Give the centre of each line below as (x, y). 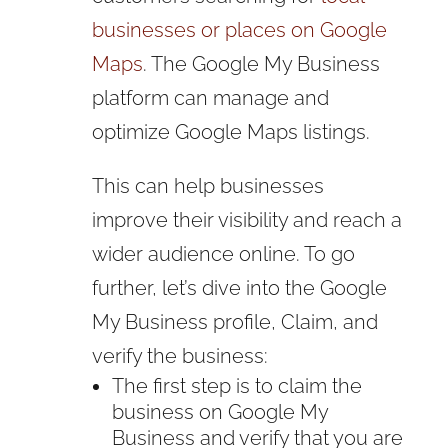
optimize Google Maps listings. (230, 131)
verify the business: (179, 355)
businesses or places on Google (239, 29)
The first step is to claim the (236, 385)
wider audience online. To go (223, 253)
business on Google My (219, 411)
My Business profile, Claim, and (234, 321)
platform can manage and (210, 97)
